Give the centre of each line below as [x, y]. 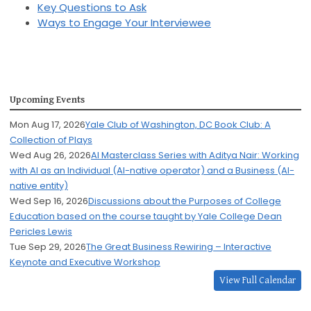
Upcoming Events [47, 100]
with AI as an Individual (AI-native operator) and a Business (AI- [152, 171]
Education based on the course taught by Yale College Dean [146, 217]
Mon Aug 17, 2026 [48, 125]
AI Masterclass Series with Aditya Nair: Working [195, 155]
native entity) [39, 186]
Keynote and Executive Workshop [85, 262]
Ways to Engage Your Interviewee [124, 23]
